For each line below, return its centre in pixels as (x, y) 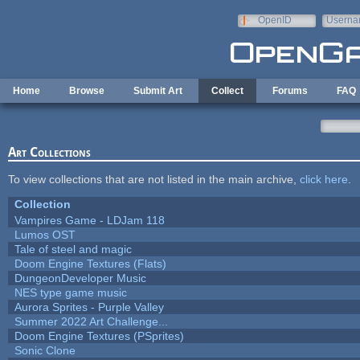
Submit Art (158, 91)
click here (323, 179)
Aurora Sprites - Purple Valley (89, 307)
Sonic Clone (45, 350)
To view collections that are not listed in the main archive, (153, 179)
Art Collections (49, 152)
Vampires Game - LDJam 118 (89, 220)
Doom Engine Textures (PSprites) (99, 335)
